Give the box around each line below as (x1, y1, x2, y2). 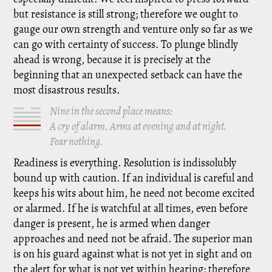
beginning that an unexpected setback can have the (13, 67, 243, 82)
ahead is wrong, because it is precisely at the (13, 52, 211, 67)
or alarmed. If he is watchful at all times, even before (13, 201, 248, 216)
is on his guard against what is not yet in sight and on (13, 246, 253, 261)
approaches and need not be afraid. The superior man (13, 231, 253, 246)
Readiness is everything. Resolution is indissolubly (13, 155, 237, 170)
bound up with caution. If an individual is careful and (13, 171, 254, 185)
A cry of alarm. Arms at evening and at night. (50, 119, 227, 134)
